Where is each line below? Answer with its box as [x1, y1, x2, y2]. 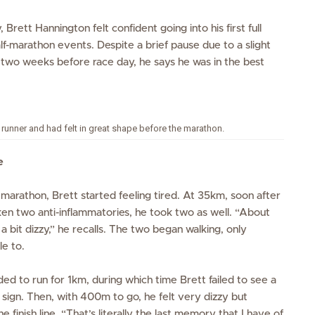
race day [92, 57, 134, 67]
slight [245, 40, 271, 51]
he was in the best [177, 57, 264, 67]
